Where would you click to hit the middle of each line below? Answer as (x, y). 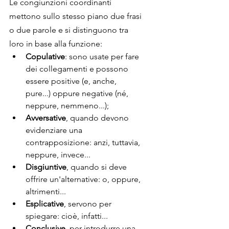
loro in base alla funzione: (56, 44)
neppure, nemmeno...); (67, 106)
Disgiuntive (46, 167)
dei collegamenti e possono (78, 69)
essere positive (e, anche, (72, 81)
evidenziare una (55, 130)
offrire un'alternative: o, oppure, (84, 179)
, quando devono (98, 118)
